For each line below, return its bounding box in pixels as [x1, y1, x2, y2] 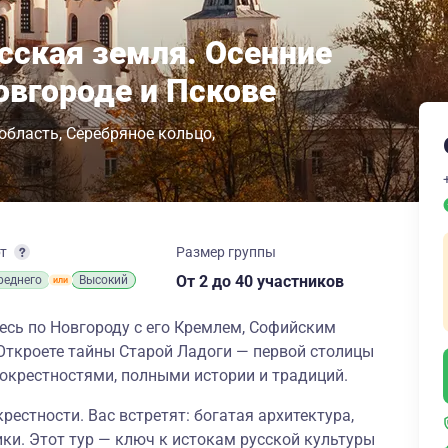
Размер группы [176, 244, 276, 260]
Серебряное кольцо [66, 124, 212, 143]
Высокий [79, 273, 128, 287]
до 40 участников [212, 272, 344, 291]
